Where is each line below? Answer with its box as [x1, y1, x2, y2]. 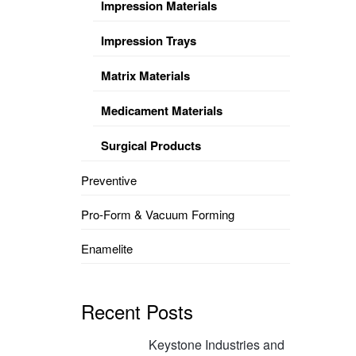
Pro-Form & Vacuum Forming [81, 206, 234, 222]
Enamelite [81, 240, 133, 257]
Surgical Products [101, 137, 201, 154]
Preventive [81, 172, 137, 188]
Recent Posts [81, 297, 193, 325]
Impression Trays [101, 32, 196, 49]
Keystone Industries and [149, 335, 284, 354]
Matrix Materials [101, 67, 190, 84]
